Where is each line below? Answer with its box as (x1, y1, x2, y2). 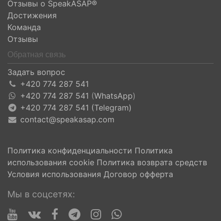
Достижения (7, 10, 57, 20)
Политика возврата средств (97, 157, 207, 167)
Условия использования (7, 169, 101, 179)
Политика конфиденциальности (7, 146, 132, 155)
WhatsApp (94, 91, 133, 101)
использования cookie (7, 157, 94, 167)
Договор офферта (104, 169, 173, 179)
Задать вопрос (7, 67, 65, 77)
